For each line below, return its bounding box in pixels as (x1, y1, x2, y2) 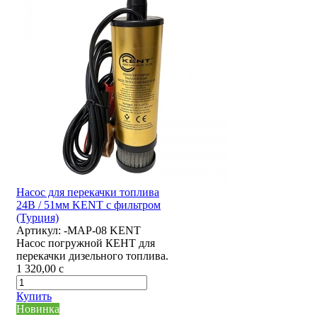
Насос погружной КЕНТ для (16, 237, 155, 250)
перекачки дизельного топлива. (16, 250, 168, 263)
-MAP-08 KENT (64, 224, 141, 237)
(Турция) (16, 212, 59, 224)
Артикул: (16, 224, 61, 237)
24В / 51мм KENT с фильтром (16, 199, 161, 212)
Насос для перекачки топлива (16, 186, 159, 199)
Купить (16, 290, 52, 303)
